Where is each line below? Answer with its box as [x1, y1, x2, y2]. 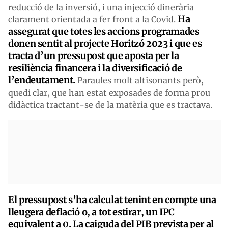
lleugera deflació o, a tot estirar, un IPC [8, 206, 175, 218]
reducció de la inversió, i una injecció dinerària [8, 2, 194, 12]
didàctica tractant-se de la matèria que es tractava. [8, 99, 212, 110]
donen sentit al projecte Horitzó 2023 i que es [8, 37, 202, 49]
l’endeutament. [8, 74, 77, 86]
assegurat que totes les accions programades [8, 25, 199, 37]
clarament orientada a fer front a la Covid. [8, 14, 178, 24]
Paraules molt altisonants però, [77, 75, 204, 85]
